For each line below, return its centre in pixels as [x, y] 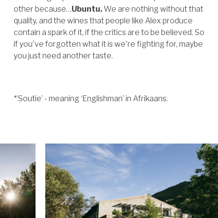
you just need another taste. [63, 56]
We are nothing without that [153, 9]
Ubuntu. [87, 9]
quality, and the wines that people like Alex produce [103, 21]
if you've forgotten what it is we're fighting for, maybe [108, 44]
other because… [43, 9]
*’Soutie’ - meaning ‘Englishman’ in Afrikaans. [91, 99]
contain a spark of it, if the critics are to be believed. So [109, 32]
